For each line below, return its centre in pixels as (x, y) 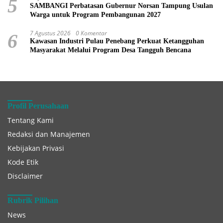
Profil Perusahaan (38, 106)
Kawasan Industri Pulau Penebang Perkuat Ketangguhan (117, 41)
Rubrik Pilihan (33, 201)
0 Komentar (91, 33)
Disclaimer (25, 176)
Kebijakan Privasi (36, 148)
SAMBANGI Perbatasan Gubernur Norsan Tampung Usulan (121, 6)
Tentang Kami (31, 120)
